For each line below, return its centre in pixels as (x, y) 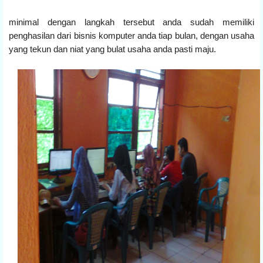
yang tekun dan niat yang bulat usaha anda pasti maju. (112, 49)
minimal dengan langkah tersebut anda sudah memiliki (131, 22)
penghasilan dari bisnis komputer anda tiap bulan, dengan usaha (131, 35)
